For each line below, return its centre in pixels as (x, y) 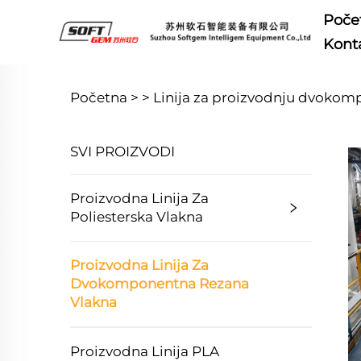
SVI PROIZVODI (122, 151)
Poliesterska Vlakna (137, 217)
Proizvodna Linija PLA (145, 351)
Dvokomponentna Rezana (160, 284)
